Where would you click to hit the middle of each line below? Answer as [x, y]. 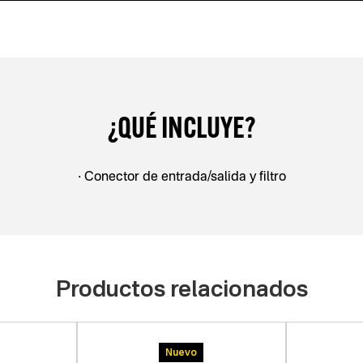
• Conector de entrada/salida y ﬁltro [181, 177]
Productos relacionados [181, 288]
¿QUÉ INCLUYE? [181, 127]
